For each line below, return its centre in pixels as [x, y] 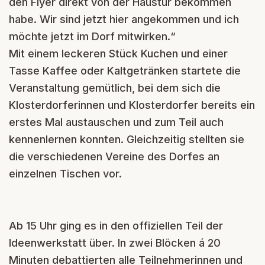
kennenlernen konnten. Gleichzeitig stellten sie [127, 139]
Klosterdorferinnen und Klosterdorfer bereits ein [132, 105]
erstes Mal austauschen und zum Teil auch [116, 122]
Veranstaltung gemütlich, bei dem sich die [115, 88]
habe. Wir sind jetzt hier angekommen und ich [124, 19]
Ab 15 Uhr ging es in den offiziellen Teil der [116, 225]
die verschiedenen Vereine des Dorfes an [114, 156]
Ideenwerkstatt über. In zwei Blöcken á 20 [115, 243]
